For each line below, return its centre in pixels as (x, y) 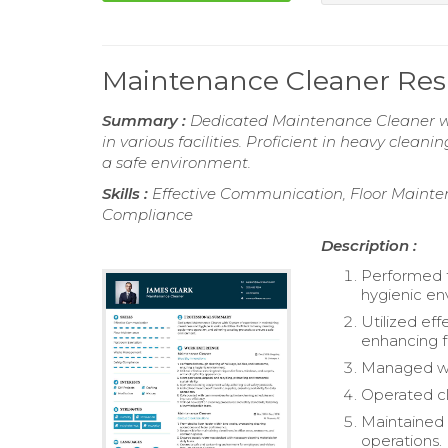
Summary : (146, 121)
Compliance (147, 215)
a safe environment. (176, 163)
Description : (369, 246)
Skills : (127, 194)
